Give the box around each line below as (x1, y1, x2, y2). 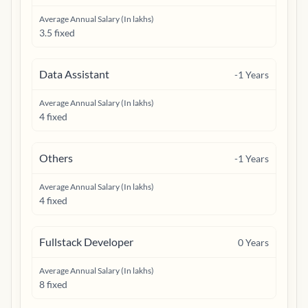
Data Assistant (39, 67, 109, 80)
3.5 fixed (39, 27, 75, 38)
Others (39, 151, 73, 164)
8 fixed (39, 278, 67, 290)
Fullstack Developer (39, 235, 133, 248)
